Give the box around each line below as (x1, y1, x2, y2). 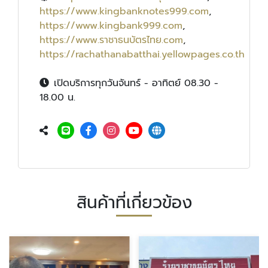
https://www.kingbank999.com (39, 18, 182, 33)
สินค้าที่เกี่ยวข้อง (76, 189, 192, 215)
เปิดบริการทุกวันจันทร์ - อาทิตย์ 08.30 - (54, 75, 218, 90)
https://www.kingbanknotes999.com (39, 4, 209, 19)
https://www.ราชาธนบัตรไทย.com (39, 32, 183, 47)
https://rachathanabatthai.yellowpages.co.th (39, 47, 245, 62)
